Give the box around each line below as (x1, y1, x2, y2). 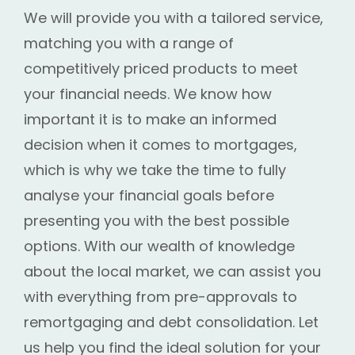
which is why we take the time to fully (24, 160, 286, 181)
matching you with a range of (24, 33, 234, 54)
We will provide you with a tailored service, (24, 8, 323, 29)
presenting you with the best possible (24, 211, 289, 231)
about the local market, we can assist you (24, 261, 321, 282)
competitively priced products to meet (24, 59, 298, 79)
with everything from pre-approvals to (24, 287, 297, 307)
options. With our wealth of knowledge (24, 236, 295, 257)
